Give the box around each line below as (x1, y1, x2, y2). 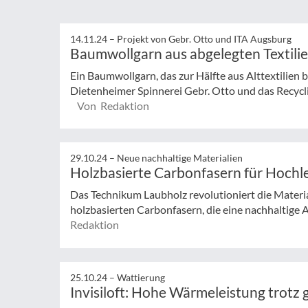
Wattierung (117, 272, 165, 283)
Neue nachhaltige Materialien (117, 152, 243, 164)
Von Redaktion (77, 98, 149, 112)
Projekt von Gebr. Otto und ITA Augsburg (117, 32, 291, 45)
